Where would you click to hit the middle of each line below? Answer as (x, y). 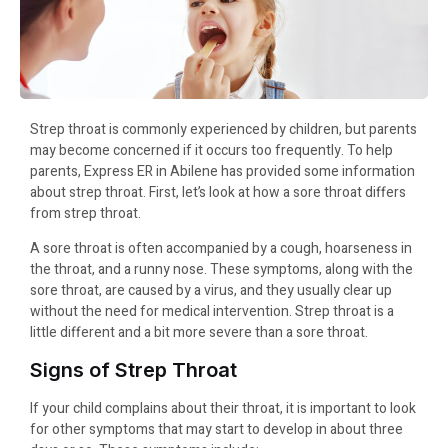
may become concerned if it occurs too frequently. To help (211, 150)
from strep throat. (85, 213)
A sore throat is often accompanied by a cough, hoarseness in (221, 249)
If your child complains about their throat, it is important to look (223, 408)
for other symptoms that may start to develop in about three (216, 429)
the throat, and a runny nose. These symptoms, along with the (221, 270)
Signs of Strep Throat (133, 369)
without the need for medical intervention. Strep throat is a (212, 312)
